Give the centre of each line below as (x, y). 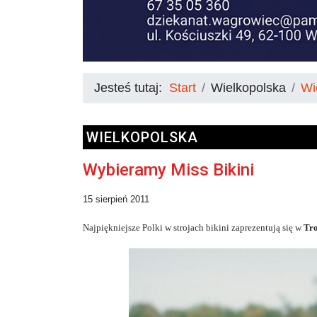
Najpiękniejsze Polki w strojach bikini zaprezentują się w (193, 227)
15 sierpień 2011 (116, 199)
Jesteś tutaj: (132, 87)
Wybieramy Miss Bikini (168, 169)
